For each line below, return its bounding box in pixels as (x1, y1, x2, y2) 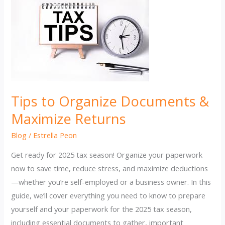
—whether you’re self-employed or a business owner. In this (11, 176, 211, 187)
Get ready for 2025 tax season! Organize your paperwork (11, 149, 203, 160)
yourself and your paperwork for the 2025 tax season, (11, 203, 192, 214)
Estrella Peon (33, 130, 77, 141)
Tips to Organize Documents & (11, 91, 209, 110)
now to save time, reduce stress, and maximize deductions (11, 163, 208, 173)
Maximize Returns (11, 109, 127, 128)
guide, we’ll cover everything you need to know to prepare (11, 190, 206, 200)
